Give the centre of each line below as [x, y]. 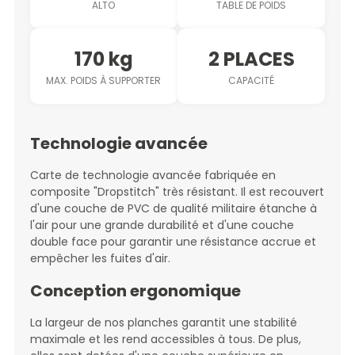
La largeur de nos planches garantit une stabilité [163, 322]
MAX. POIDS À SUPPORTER [104, 80]
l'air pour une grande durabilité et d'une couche [162, 225]
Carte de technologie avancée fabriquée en [153, 175]
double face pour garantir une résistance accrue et [173, 241]
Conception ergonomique [135, 290]
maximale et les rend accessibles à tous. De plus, [165, 339]
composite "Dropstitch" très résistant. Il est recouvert [177, 191]
